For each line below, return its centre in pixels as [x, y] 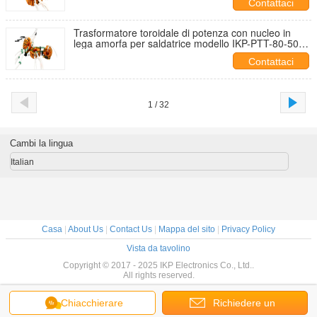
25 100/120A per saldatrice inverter [152, 54]
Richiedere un [244, 303]
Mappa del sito [187, 229]
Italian [22, 162]
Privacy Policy [248, 229]
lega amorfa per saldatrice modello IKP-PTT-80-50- [188, 43]
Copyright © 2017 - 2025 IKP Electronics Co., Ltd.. [158, 265]
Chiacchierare [92, 303]
